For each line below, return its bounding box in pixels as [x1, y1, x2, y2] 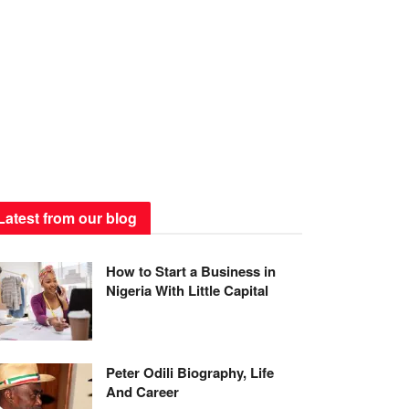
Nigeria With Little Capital [106, 280, 268, 300]
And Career [106, 381, 179, 402]
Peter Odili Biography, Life [106, 362, 274, 383]
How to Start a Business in [106, 261, 276, 281]
